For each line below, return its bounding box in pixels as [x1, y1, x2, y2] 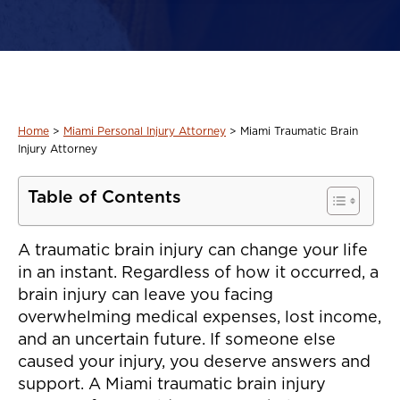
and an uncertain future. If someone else [18, 332, 336, 349]
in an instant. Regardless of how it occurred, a [18, 265, 379, 282]
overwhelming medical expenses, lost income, [18, 310, 381, 327]
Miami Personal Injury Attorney [63, 126, 226, 137]
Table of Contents [28, 189, 181, 207]
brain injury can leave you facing [18, 287, 273, 304]
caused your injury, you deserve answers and [18, 354, 371, 371]
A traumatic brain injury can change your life [18, 243, 368, 260]
